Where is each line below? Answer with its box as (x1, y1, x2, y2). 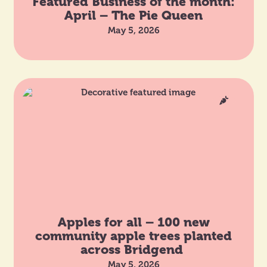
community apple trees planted (35, 228, 232, 243)
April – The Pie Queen (64, 7, 203, 23)
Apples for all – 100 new (57, 214, 210, 229)
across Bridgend (80, 241, 187, 257)
